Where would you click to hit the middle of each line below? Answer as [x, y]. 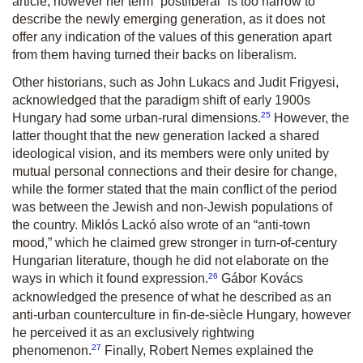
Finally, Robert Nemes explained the [207, 350]
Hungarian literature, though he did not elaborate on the [171, 261]
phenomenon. [52, 350]
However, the [310, 118]
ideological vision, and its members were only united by [171, 154]
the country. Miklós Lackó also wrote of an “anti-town [161, 225]
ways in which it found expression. [110, 279]
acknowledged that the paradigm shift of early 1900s [161, 100]
